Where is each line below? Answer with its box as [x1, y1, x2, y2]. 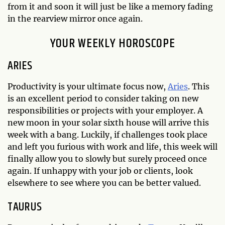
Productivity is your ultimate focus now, [8, 81, 168, 91]
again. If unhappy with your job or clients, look [8, 165, 193, 176]
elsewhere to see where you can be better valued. [8, 177, 201, 188]
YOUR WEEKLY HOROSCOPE [50, 33, 175, 53]
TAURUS [8, 197, 42, 216]
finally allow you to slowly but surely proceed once [8, 153, 207, 164]
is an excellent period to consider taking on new [8, 93, 198, 103]
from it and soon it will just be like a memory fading [8, 1, 213, 12]
